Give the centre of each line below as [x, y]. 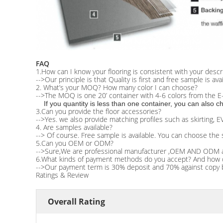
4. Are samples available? [74, 127]
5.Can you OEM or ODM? [75, 143]
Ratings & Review [62, 175]
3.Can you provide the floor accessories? [99, 111]
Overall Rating [76, 202]
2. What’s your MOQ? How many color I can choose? [117, 87]
